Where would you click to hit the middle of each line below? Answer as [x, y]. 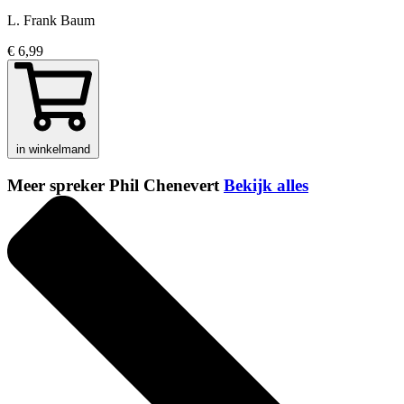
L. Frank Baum [51, 20]
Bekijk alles [266, 185]
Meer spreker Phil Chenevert [115, 185]
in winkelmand [53, 149]
